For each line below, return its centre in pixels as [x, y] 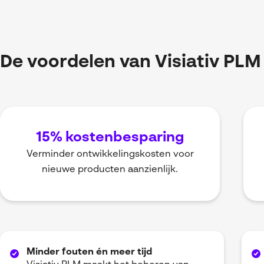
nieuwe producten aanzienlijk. [110, 170]
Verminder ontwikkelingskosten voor [110, 155]
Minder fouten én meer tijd [89, 253]
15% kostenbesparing [110, 138]
